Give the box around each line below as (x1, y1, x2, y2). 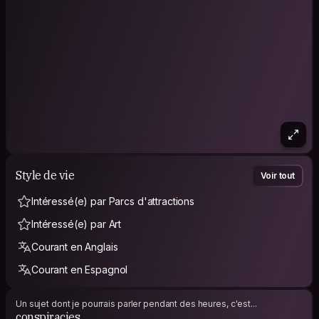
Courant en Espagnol (31, 263, 128, 276)
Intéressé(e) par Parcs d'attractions (31, 194, 194, 207)
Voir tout (260, 169, 295, 181)
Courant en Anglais (31, 240, 118, 253)
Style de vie (16, 168, 75, 183)
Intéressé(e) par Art (31, 217, 122, 230)
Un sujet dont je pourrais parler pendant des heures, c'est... (16, 298, 257, 309)
